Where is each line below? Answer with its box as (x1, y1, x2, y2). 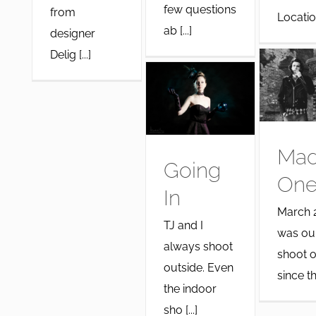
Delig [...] (49, 47, 91, 61)
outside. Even (163, 260, 233, 274)
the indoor (163, 281, 217, 296)
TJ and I (163, 218, 203, 232)
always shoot (163, 239, 233, 253)
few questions (163, 3, 236, 17)
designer (49, 26, 95, 40)
